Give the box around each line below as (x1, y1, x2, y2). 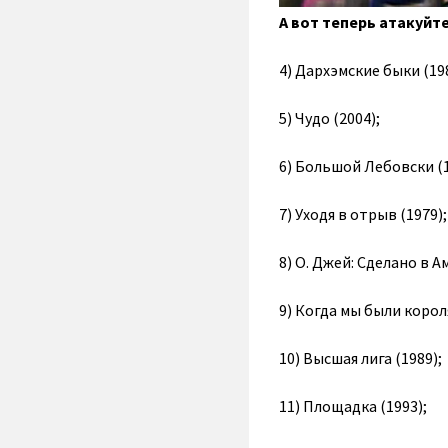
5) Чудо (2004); (278, 107, 380, 128)
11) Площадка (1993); (278, 395, 427, 416)
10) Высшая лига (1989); (278, 347, 442, 368)
